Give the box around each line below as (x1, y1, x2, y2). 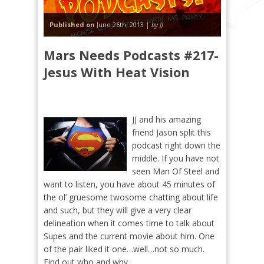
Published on (49, 20, 95, 29)
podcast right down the (132, 140, 221, 151)
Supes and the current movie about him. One (44, 230, 214, 242)
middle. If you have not (132, 153, 220, 164)
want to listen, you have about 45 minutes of (44, 179, 215, 190)
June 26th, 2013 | (95, 20, 151, 29)
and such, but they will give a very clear (44, 204, 192, 216)
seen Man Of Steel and (132, 166, 220, 177)
